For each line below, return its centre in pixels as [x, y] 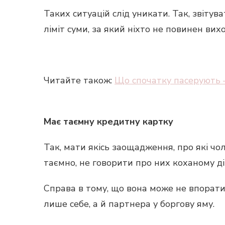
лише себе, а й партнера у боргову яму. [129, 204]
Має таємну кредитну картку [108, 122]
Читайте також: [79, 81]
